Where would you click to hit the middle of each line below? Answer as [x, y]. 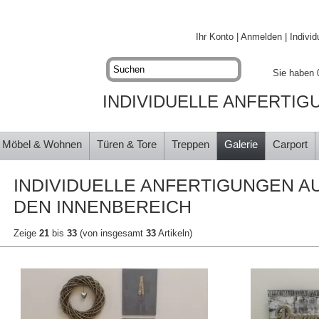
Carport [290, 144]
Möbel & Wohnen [42, 144]
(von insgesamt [111, 233]
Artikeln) [174, 233]
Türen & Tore [127, 144]
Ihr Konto [215, 37]
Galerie [241, 144]
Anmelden [261, 37]
